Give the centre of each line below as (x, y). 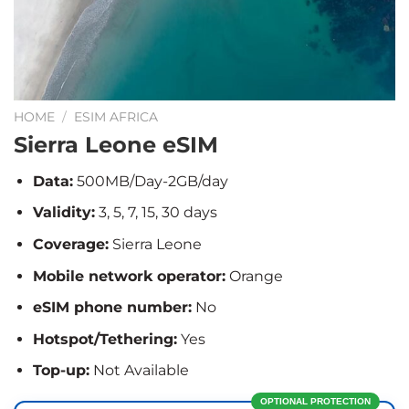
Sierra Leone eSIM (116, 144)
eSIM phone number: (112, 308)
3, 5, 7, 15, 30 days (156, 213)
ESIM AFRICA (116, 117)
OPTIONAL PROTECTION (315, 402)
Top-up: (61, 371)
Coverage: (70, 244)
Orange (254, 276)
